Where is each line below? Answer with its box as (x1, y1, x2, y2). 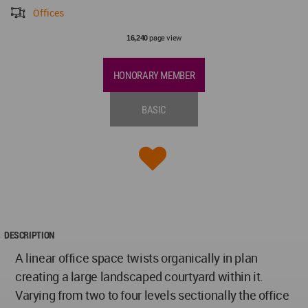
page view (147, 32, 181, 43)
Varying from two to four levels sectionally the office (15, 286, 289, 303)
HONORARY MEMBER (113, 69, 195, 82)
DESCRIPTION (4, 228, 54, 241)
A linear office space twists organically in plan (15, 249, 258, 266)
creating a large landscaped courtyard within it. (15, 267, 263, 285)
